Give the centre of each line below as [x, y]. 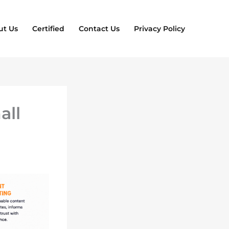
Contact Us [99, 28]
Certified [48, 28]
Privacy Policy [159, 28]
